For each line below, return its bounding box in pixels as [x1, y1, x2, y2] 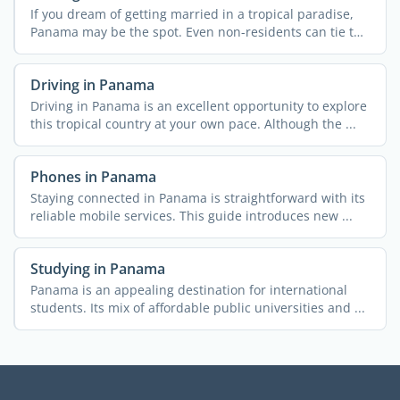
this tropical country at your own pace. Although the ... [29, 115, 356, 133]
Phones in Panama [29, 167, 156, 187]
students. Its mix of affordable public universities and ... [29, 299, 365, 317]
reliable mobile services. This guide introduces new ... [29, 207, 353, 225]
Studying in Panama [29, 259, 165, 279]
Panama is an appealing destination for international [29, 281, 347, 299]
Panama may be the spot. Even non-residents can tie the [29, 23, 369, 41]
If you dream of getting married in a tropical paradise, [29, 5, 354, 23]
